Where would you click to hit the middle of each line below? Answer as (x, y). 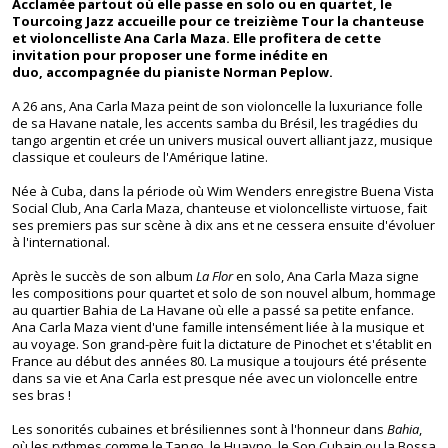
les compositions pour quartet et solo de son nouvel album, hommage (224, 293)
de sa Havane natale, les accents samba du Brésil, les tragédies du (215, 123)
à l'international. (61, 242)
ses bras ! (41, 395)
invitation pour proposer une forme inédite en (170, 55)
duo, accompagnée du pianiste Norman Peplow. (174, 72)
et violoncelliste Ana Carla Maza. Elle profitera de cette (196, 38)
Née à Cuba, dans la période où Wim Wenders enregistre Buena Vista (223, 191)
